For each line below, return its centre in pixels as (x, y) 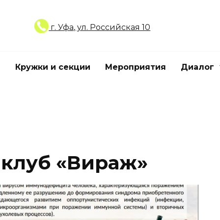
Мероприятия (136, 67)
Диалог (197, 67)
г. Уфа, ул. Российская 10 (100, 27)
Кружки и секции (53, 67)
